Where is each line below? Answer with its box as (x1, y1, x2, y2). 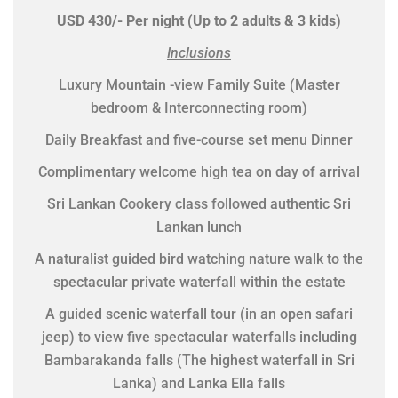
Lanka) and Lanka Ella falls (113, 375, 285, 392)
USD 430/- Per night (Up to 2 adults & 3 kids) (57, 12, 341, 29)
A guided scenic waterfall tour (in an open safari (45, 306, 353, 322)
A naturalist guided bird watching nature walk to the (35, 251, 363, 267)
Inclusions (167, 44, 231, 61)
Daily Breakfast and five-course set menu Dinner (45, 131, 353, 148)
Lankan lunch (156, 219, 242, 235)
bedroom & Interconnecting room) (91, 99, 307, 116)
